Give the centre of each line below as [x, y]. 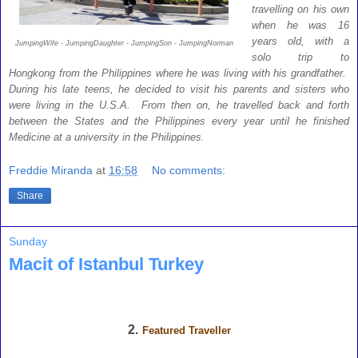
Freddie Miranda [51, 171]
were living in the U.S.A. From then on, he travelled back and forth [179, 105]
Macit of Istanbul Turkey [106, 265]
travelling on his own [300, 9]
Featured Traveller [186, 331]
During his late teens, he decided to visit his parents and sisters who [179, 89]
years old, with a [300, 41]
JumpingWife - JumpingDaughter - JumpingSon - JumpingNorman [124, 43]
